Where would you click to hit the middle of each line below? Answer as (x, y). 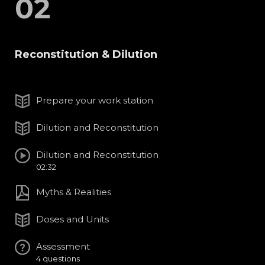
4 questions (58, 259)
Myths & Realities (74, 192)
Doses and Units (72, 219)
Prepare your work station (95, 101)
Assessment (63, 247)
